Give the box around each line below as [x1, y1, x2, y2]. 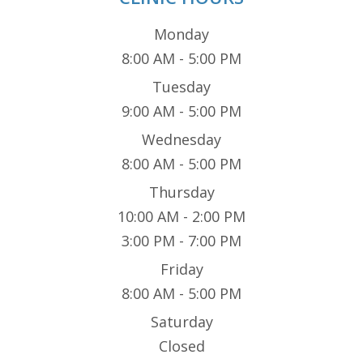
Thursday [148, 182, 215, 203]
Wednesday [142, 130, 221, 150]
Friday [160, 259, 203, 280]
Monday [154, 24, 209, 45]
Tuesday [152, 77, 211, 97]
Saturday [150, 312, 213, 332]
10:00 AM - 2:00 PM [117, 207, 246, 227]
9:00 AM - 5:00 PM [122, 101, 241, 122]
